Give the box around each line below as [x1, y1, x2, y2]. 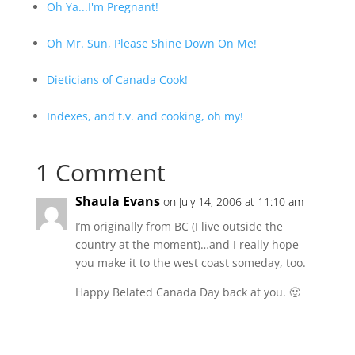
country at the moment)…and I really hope [74, 237, 299, 252]
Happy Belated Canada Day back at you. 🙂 [74, 284, 300, 300]
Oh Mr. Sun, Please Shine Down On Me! [46, 36, 257, 51]
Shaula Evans [74, 193, 160, 210]
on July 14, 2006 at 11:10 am [162, 194, 303, 209]
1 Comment [35, 156, 166, 189]
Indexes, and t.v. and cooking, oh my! [46, 109, 243, 124]
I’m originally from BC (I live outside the [74, 219, 283, 234]
